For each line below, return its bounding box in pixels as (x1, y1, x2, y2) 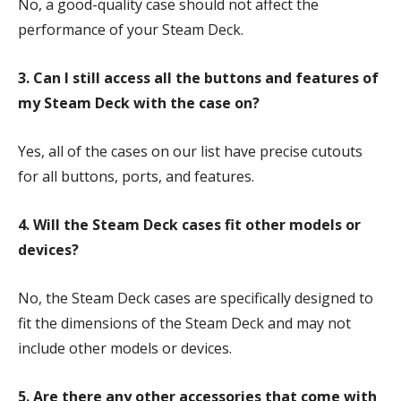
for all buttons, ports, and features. (18, 166, 254, 186)
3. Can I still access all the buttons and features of (18, 67, 379, 88)
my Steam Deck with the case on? (18, 92, 263, 113)
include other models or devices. (18, 337, 232, 358)
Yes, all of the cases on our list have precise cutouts (18, 141, 363, 161)
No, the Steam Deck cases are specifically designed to (18, 287, 373, 308)
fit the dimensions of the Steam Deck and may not (18, 312, 351, 333)
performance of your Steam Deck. (18, 19, 243, 39)
